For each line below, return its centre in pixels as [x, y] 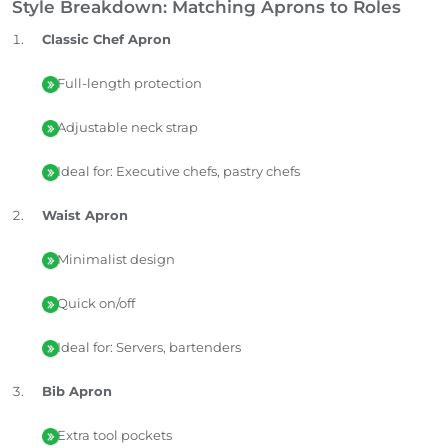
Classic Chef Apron [106, 38]
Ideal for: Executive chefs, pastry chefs [178, 170]
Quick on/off [96, 302]
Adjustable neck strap [127, 126]
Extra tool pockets [114, 434]
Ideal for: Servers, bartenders [149, 346]
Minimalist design [116, 258]
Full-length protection [129, 82]
